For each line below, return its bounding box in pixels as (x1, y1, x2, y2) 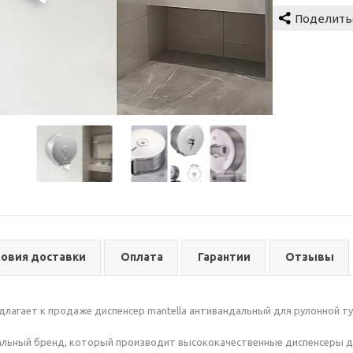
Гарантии (198, 251, 251, 264)
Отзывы (285, 251, 334, 264)
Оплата (121, 251, 163, 264)
